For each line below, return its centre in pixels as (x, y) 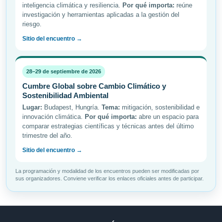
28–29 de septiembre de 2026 (64, 72)
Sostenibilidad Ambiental (65, 96)
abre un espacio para (168, 117)
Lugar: (32, 108)
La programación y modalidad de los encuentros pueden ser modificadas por (107, 171)
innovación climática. (54, 117)
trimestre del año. (47, 136)
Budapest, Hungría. (72, 108)
